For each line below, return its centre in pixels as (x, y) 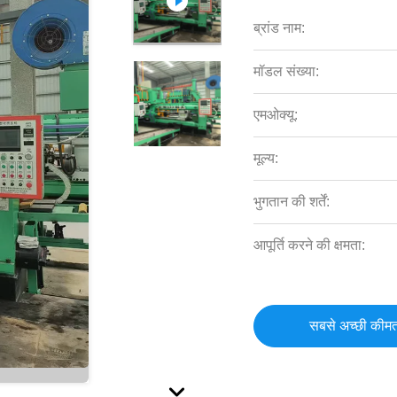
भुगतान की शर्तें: (292, 202)
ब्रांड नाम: (280, 28)
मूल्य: (266, 158)
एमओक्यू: (276, 115)
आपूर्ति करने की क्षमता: (310, 245)
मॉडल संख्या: (287, 71)
